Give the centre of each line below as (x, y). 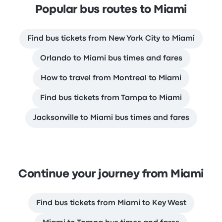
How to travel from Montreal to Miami (111, 78)
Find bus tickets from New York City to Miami (111, 38)
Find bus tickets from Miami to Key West (111, 203)
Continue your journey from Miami (111, 174)
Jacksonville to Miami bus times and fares (111, 118)
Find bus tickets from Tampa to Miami (111, 98)
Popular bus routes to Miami (111, 10)
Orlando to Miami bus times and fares (111, 58)
